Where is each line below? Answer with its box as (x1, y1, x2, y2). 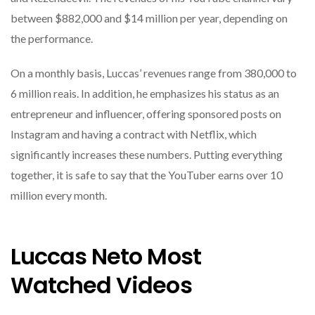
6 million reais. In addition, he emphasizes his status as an (11, 86, 279, 101)
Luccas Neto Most (11, 240, 201, 272)
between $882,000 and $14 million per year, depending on (11, 11, 288, 25)
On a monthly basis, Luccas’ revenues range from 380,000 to (11, 66, 297, 80)
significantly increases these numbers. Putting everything (11, 148, 283, 162)
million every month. (11, 188, 107, 202)
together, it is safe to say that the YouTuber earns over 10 (11, 168, 283, 182)
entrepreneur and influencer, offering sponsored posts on (11, 107, 281, 121)
